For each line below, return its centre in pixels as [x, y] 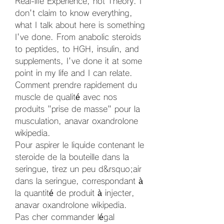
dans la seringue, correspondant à [79, 181]
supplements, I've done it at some [78, 61]
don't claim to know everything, [74, 13]
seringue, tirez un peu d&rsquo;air [78, 169]
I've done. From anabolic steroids [78, 37]
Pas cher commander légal [65, 217]
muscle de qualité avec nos [66, 97]
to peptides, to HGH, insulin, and [77, 49]
